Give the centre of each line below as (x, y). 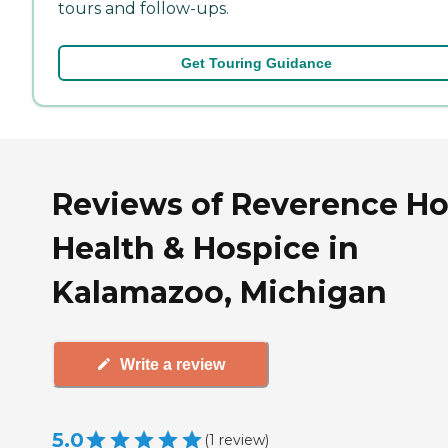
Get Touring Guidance (256, 62)
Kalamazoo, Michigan (219, 293)
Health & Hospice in (205, 249)
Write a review (172, 364)
